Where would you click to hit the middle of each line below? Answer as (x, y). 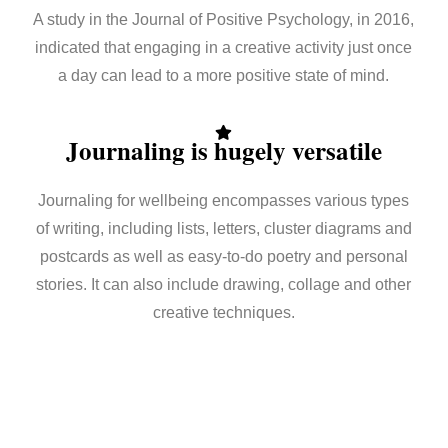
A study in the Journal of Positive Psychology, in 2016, (224, 20)
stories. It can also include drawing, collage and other (224, 285)
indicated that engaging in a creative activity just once (224, 48)
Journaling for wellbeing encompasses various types (224, 201)
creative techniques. (223, 313)
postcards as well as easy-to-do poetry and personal (223, 257)
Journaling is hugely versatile (223, 151)
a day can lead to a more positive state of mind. (224, 76)
